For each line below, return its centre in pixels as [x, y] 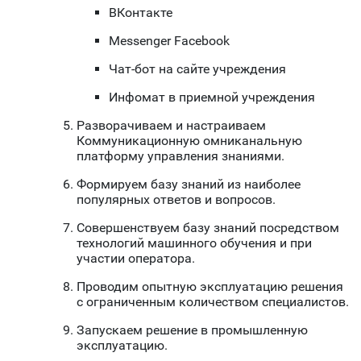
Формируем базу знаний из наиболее [189, 185]
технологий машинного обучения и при [194, 243]
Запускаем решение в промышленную [192, 330]
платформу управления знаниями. [180, 156]
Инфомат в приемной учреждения [212, 98]
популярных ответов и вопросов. [176, 200]
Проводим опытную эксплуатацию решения [210, 287]
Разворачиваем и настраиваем [171, 126]
